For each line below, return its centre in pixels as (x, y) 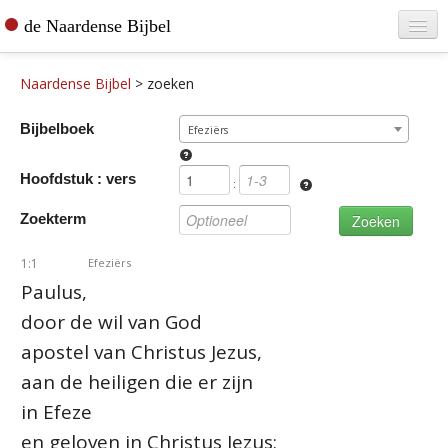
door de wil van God (111, 322)
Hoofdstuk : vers (78, 178)
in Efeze (56, 412)
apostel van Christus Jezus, (141, 352)
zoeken (170, 83)
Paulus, (54, 292)
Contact (49, 225)
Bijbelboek (57, 128)
